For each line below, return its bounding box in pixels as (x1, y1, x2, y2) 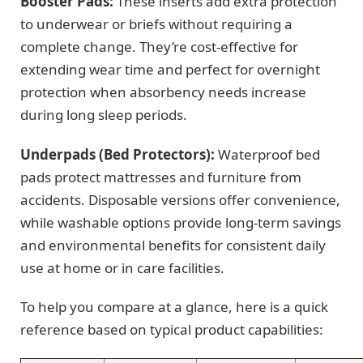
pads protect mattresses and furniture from (20, 167, 301, 186)
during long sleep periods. (20, 105, 187, 125)
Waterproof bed (215, 144, 320, 164)
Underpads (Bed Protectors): (20, 144, 215, 164)
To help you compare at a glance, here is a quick (20, 297, 328, 317)
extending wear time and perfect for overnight (20, 60, 320, 79)
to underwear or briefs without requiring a (20, 15, 293, 34)
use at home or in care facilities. (20, 258, 224, 277)
